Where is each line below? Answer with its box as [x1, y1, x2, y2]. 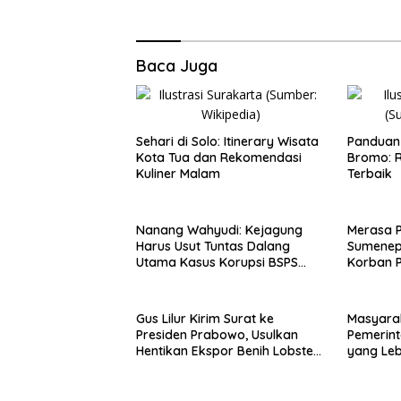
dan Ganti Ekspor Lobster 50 [136, 358, 308, 375]
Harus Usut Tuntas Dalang [136, 237, 290, 254]
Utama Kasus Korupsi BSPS [136, 253, 298, 270]
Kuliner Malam [136, 165, 220, 182]
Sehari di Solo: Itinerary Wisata [136, 132, 319, 149]
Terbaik [346, 165, 392, 182]
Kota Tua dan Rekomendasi [136, 149, 302, 166]
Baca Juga [136, 55, 218, 76]
